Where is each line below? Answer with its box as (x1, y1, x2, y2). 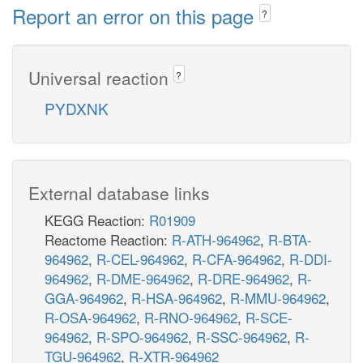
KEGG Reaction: (45, 209, 149, 230)
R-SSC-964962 (196, 326, 287, 347)
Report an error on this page (12, 2, 259, 30)
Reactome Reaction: (45, 228, 172, 250)
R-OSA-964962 (45, 306, 136, 327)
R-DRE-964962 (198, 267, 289, 288)
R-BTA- (268, 228, 312, 250)
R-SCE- (246, 306, 293, 327)
